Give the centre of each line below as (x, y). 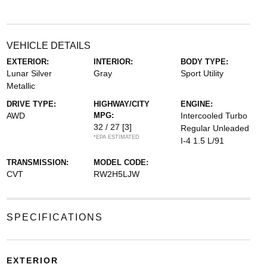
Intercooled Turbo (214, 115)
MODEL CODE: (121, 162)
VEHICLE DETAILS (48, 45)
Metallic (21, 86)
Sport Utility (202, 73)
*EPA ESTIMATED (116, 137)
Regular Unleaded (215, 128)
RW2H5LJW (116, 174)
